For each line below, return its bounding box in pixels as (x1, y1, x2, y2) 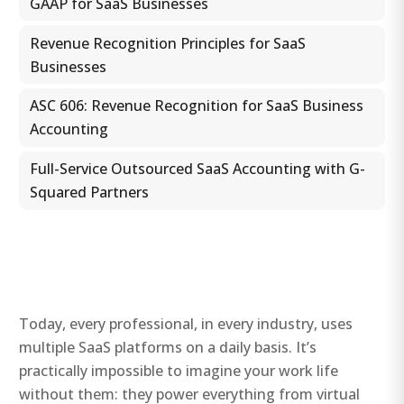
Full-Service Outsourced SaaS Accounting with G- (29, 159, 365, 179)
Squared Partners (29, 182, 149, 203)
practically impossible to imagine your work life (19, 360, 339, 381)
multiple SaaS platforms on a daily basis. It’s (19, 336, 317, 357)
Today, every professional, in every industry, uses (19, 313, 353, 334)
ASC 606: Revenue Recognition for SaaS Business (29, 96, 363, 116)
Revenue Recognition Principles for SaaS (29, 32, 306, 53)
